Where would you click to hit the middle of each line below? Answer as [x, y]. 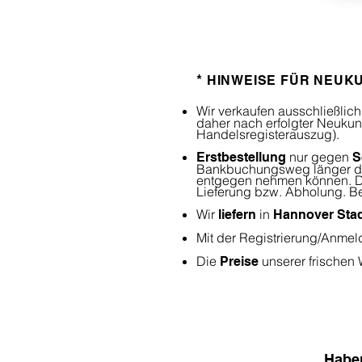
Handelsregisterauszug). [268, 134]
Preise [239, 261]
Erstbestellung [241, 157]
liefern [237, 215]
